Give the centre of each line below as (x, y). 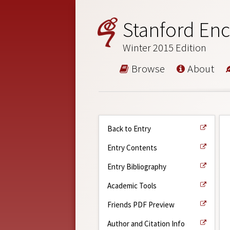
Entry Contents (132, 147)
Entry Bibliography (137, 166)
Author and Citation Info (146, 223)
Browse (147, 68)
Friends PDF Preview (141, 204)
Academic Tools (132, 185)
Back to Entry (129, 128)
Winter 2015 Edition (165, 47)
